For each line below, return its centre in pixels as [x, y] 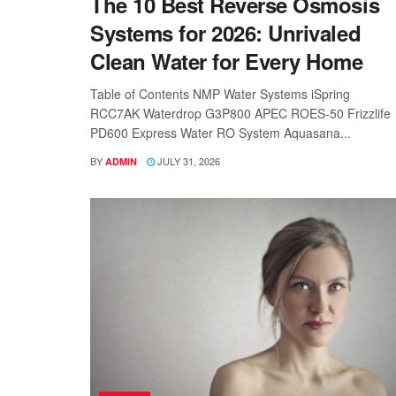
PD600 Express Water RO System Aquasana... [221, 132]
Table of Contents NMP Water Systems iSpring [220, 93]
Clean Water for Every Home [227, 61]
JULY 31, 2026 [187, 160]
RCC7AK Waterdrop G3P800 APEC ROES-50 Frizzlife [240, 113]
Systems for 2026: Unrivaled [226, 32]
